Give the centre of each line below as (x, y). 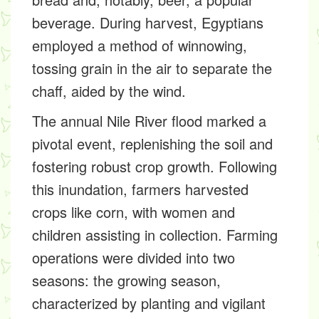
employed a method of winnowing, (140, 45)
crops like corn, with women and (134, 212)
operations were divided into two (134, 257)
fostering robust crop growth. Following (155, 166)
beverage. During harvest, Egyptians (148, 22)
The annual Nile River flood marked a (149, 121)
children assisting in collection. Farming (155, 235)
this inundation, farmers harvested (140, 189)
